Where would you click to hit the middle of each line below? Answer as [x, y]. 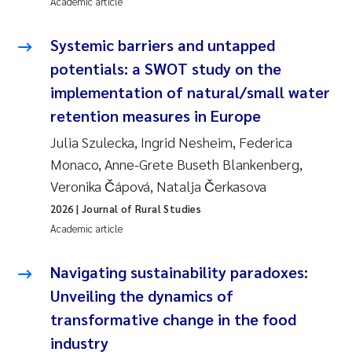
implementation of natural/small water [190, 92]
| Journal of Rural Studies [137, 208]
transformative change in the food [173, 319]
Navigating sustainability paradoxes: [179, 271]
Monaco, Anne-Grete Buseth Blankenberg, [176, 163]
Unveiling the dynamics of [142, 295]
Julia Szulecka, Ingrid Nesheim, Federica [171, 141]
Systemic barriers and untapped [163, 44]
